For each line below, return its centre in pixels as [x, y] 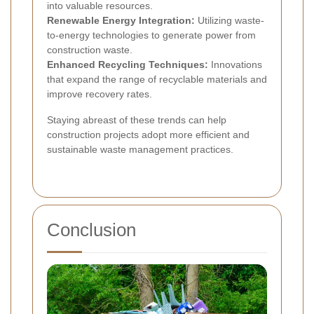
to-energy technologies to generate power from [151, 35]
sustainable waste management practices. [140, 150]
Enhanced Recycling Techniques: [128, 65]
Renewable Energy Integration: [121, 21]
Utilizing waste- [230, 21]
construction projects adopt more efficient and [148, 135]
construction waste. [90, 50]
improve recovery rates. [100, 94]
